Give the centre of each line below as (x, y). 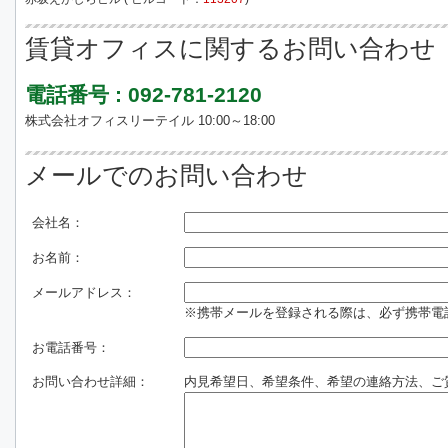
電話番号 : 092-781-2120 (143, 94)
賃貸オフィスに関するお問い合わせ (230, 48)
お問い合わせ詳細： (90, 381)
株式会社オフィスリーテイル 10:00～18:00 (150, 120)
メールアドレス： (84, 292)
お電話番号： (71, 347)
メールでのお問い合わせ (166, 175)
